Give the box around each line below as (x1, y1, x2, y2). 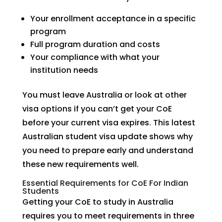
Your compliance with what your (30, 52, 160, 63)
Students (22, 185, 59, 197)
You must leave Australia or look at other (22, 89, 187, 101)
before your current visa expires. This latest (22, 117, 195, 128)
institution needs (30, 64, 98, 76)
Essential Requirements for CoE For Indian (22, 177, 188, 189)
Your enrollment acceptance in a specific (30, 13, 196, 24)
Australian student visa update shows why (22, 131, 193, 142)
